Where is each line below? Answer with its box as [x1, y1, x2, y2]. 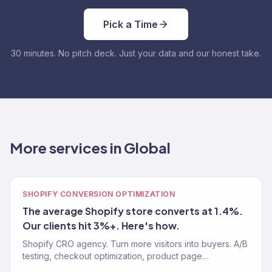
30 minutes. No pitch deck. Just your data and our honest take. [11, 48, 261, 58]
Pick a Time [103, 18, 158, 30]
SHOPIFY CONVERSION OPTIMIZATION [22, 189, 175, 199]
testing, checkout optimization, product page [22, 251, 202, 261]
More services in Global [10, 138, 171, 157]
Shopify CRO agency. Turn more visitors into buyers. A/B [22, 239, 248, 249]
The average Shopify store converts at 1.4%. [22, 205, 243, 217]
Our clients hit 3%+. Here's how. [22, 219, 180, 232]
